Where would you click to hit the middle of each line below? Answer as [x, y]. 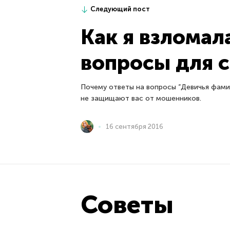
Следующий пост [120, 9]
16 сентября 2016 [135, 127]
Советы [127, 205]
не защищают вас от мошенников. [141, 99]
